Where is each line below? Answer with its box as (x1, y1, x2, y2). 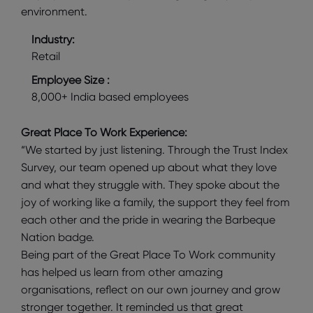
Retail (31, 50, 60, 64)
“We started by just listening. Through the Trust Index (21, 143, 288, 157)
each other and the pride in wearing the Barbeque (21, 213, 275, 227)
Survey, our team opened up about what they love (21, 161, 277, 175)
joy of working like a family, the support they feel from (21, 196, 290, 210)
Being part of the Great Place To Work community (21, 248, 275, 262)
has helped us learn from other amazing (21, 265, 223, 279)
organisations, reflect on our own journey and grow (21, 283, 280, 297)
